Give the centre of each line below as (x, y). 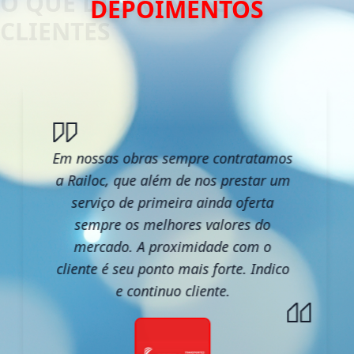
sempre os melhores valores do (173, 225)
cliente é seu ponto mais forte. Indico (173, 269)
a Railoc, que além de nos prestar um (173, 181)
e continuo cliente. (173, 291)
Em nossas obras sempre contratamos (173, 158)
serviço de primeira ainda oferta (173, 203)
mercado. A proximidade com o (173, 247)
